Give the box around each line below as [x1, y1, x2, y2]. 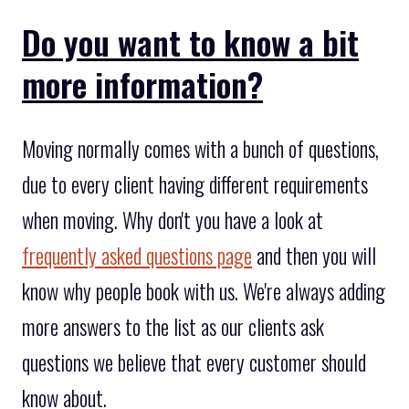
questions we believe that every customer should [22, 347, 366, 379]
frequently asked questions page [22, 240, 252, 272]
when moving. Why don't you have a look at [22, 204, 323, 236]
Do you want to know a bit [22, 16, 359, 66]
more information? [22, 58, 263, 108]
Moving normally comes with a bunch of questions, [22, 133, 379, 165]
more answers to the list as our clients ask [22, 311, 324, 343]
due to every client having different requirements [22, 169, 368, 201]
